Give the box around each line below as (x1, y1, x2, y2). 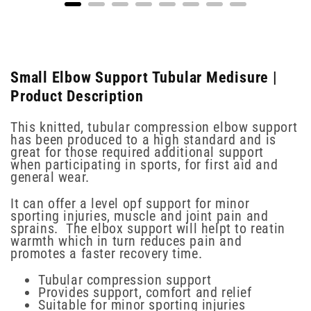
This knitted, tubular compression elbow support (10, 119, 298, 136)
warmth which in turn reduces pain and (10, 233, 242, 250)
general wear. (10, 169, 90, 186)
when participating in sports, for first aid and (10, 156, 278, 174)
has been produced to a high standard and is (10, 131, 276, 149)
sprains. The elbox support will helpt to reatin (10, 220, 285, 237)
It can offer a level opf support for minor (10, 195, 250, 212)
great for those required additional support (10, 144, 264, 161)
